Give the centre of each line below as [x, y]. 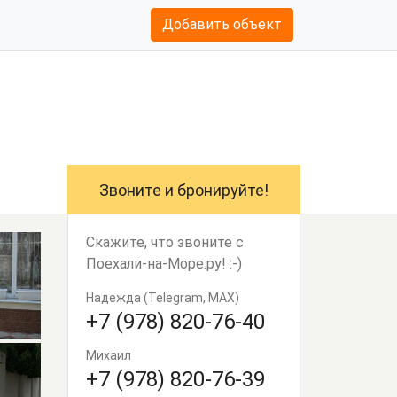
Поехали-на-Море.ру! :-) [164, 264]
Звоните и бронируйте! [184, 190]
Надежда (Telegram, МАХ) [163, 298]
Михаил [109, 355]
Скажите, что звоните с [165, 242]
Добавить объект [222, 24]
